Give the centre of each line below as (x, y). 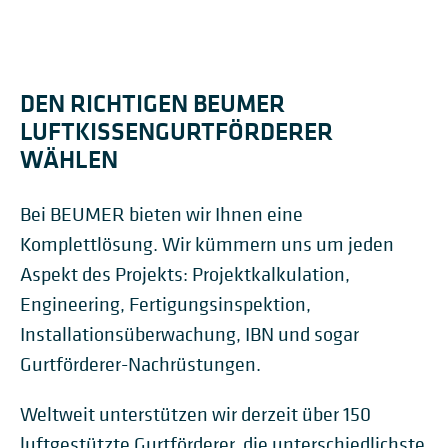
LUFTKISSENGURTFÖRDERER (176, 131)
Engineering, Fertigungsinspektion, (165, 304)
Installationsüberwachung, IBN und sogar (189, 334)
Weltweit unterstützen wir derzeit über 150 (195, 414)
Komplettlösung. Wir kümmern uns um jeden (207, 244)
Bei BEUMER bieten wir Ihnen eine (161, 214)
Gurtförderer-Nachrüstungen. (140, 364)
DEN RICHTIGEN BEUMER (152, 103)
